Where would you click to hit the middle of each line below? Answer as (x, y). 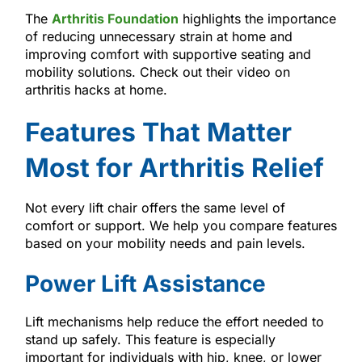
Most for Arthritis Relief (174, 167)
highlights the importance (257, 18)
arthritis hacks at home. (96, 89)
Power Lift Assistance (145, 283)
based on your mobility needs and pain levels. (165, 243)
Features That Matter (158, 132)
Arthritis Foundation (115, 18)
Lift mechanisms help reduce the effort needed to (174, 321)
